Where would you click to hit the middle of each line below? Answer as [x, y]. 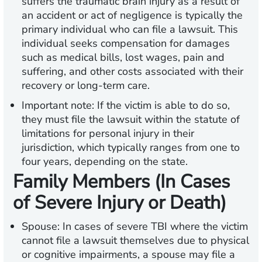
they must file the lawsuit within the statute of [131, 120]
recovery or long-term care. [86, 86]
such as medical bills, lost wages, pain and [123, 58]
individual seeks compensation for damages [126, 44]
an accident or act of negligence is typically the [132, 15]
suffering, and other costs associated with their [132, 72]
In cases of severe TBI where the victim [154, 227]
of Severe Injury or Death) [120, 203]
